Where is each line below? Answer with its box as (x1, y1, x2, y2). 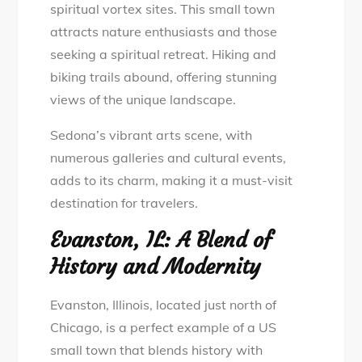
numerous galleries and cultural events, (50, 149, 287, 166)
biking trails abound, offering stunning (50, 68, 278, 85)
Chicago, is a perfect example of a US (50, 318, 277, 335)
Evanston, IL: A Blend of (50, 226, 272, 253)
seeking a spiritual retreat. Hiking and (50, 45, 277, 62)
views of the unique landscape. (50, 90, 237, 107)
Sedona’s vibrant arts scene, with (50, 126, 253, 143)
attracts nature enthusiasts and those (50, 23, 278, 40)
